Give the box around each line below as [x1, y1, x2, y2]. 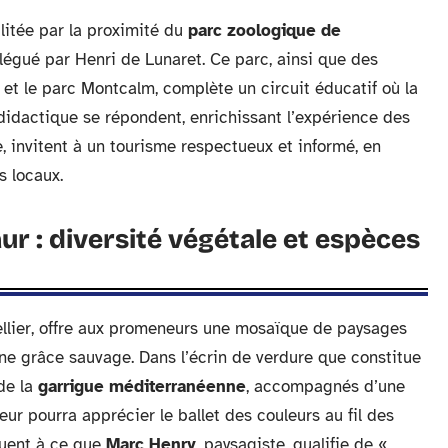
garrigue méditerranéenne [38, 376, 246, 397]
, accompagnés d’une [246, 376, 405, 397]
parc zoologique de [188, 20, 341, 41]
